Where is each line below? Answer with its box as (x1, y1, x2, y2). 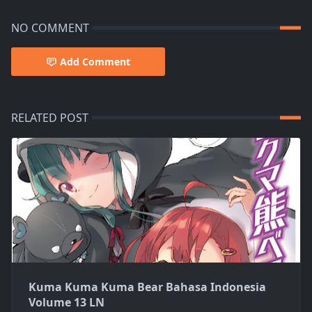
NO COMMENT (11, 20, 89, 36)
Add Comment (60, 55, 130, 69)
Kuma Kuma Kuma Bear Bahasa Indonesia (29, 279, 266, 295)
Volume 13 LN (29, 294, 104, 310)
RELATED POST (11, 110, 88, 126)
